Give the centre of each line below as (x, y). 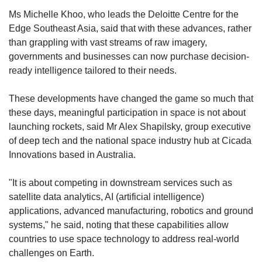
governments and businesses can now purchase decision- (129, 57)
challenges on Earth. (51, 253)
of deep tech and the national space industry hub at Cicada (130, 141)
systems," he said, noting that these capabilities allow (119, 225)
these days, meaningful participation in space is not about (127, 113)
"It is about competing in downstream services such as (120, 183)
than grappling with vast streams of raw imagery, (108, 43)
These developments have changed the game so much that (131, 99)
